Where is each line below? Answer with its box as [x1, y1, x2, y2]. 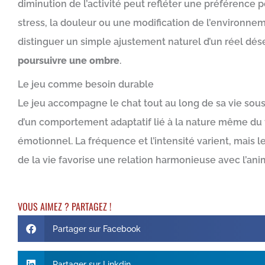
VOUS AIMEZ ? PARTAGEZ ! [18, 199, 111, 214]
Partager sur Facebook [52, 224, 141, 234]
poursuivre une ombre [18, 55, 119, 66]
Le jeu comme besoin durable [18, 79, 154, 90]
